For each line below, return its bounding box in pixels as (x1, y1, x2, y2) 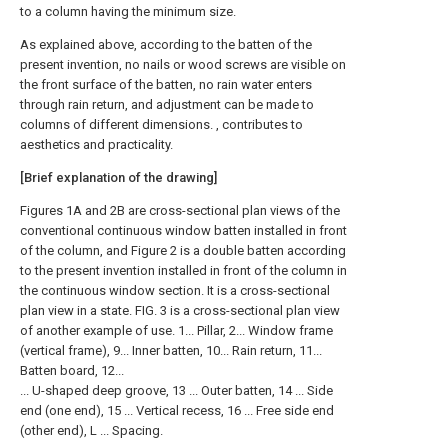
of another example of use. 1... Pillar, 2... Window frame (20, 323, 333, 338)
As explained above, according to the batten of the (20, 37, 312, 52)
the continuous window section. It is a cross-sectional (20, 283, 330, 298)
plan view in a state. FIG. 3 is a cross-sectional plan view (20, 303, 340, 318)
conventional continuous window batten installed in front (20, 223, 347, 238)
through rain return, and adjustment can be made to (20, 97, 314, 112)
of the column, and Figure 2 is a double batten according (20, 243, 346, 258)
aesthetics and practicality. (20, 137, 173, 152)
